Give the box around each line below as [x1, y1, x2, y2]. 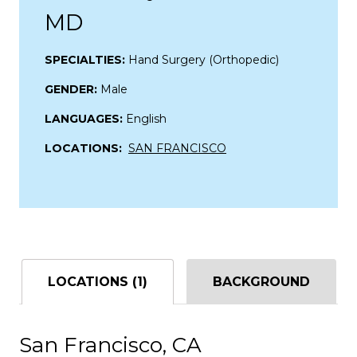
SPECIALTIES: [45, 52, 128, 67]
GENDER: [45, 81, 100, 96]
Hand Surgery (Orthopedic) [128, 52, 279, 67]
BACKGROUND [212, 273, 310, 289]
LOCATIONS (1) [47, 273, 147, 289]
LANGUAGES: [45, 111, 126, 126]
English [126, 111, 167, 126]
